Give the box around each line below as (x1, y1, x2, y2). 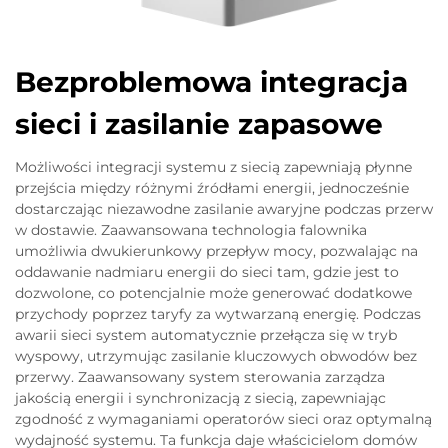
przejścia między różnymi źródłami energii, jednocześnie (15, 178, 409, 197)
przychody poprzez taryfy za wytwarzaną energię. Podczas (15, 304, 421, 323)
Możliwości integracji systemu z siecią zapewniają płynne (15, 157, 412, 176)
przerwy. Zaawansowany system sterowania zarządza (15, 367, 385, 386)
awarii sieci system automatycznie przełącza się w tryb (15, 325, 397, 344)
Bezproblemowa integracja (15, 64, 408, 99)
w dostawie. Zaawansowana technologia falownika (15, 220, 367, 239)
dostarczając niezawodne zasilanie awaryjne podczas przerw (15, 199, 433, 218)
